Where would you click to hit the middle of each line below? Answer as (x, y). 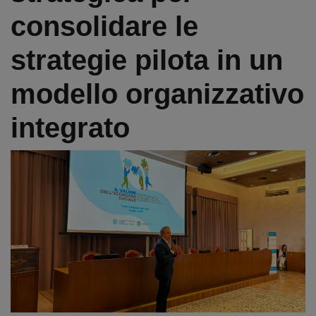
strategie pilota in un (147, 60)
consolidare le (104, 26)
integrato (74, 127)
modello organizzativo (157, 93)
